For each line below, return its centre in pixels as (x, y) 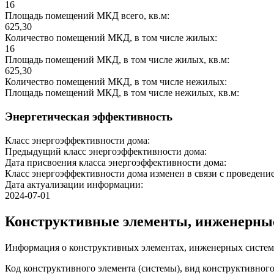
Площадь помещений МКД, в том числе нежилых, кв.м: (122, 93)
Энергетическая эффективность (89, 117)
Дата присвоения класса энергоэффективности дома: (116, 162)
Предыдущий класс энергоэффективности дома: (106, 151)
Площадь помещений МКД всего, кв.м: (87, 16)
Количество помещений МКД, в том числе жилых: (111, 38)
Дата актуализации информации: (74, 184)
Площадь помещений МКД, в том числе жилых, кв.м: (117, 60)
